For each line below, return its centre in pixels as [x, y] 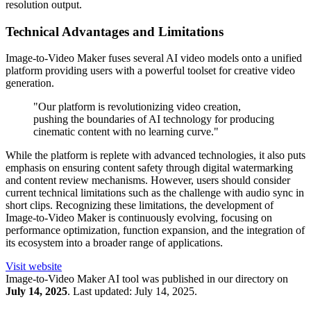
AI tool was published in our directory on [197, 279]
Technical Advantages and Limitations [115, 31]
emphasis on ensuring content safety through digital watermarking [149, 168]
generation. [30, 83]
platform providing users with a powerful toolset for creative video [150, 71]
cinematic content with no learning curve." [126, 132]
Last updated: [102, 292]
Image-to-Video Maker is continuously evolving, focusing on [139, 218]
